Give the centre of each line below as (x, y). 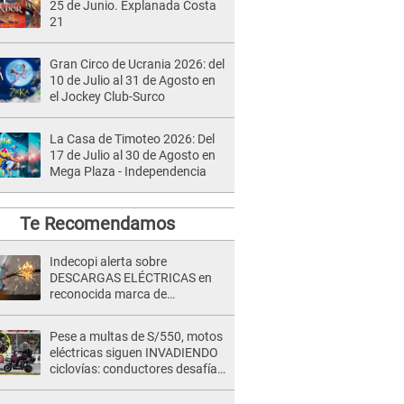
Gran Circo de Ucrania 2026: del (137, 64)
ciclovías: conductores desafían (137, 369)
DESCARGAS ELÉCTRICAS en (131, 278)
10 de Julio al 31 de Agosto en (133, 80)
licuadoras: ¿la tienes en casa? (134, 310)
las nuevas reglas (98, 385)
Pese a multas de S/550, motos (136, 336)
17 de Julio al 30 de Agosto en (133, 155)
